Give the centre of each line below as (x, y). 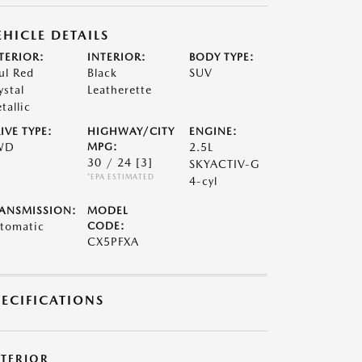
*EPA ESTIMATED (120, 177)
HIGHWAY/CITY (130, 131)
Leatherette (119, 90)
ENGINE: (214, 131)
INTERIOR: (116, 57)
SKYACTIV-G (225, 164)
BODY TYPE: (222, 57)
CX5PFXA (113, 242)
